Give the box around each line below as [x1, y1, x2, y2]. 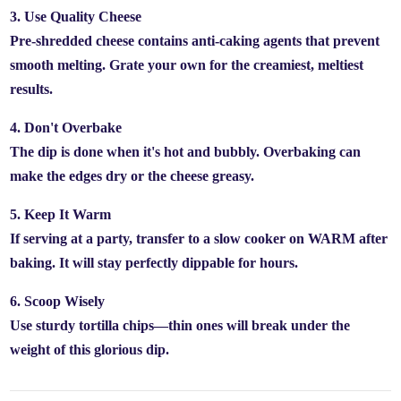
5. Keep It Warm [10, 207, 112, 222]
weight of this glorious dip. [10, 342, 170, 357]
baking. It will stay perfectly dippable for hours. [10, 255, 299, 270]
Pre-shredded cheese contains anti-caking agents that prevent [10, 33, 380, 48]
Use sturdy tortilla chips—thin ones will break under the [10, 318, 351, 333]
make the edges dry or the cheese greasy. [10, 168, 255, 183]
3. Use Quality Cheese [10, 9, 142, 24]
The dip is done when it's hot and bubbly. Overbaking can [10, 144, 362, 159]
